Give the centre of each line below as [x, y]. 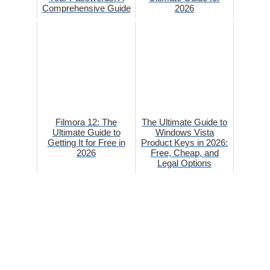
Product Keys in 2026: [184, 143]
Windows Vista [184, 133]
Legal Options [184, 163]
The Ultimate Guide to [184, 122]
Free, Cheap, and [184, 153]
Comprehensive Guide [86, 8]
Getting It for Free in [86, 143]
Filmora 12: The [86, 122]
